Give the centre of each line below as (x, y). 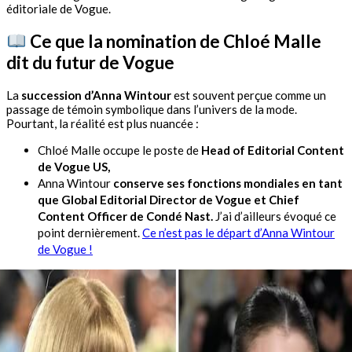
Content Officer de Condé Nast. (126, 216)
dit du (31, 62)
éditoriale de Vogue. (59, 9)
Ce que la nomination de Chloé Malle (174, 41)
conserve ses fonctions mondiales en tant (228, 183)
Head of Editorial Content (273, 150)
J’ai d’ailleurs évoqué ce (276, 216)
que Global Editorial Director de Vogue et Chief (169, 199)
